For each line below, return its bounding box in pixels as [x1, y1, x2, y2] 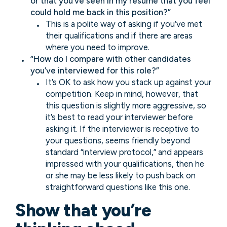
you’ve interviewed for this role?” [30, 65, 159, 75]
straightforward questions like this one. [46, 181, 190, 192]
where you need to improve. [46, 42, 149, 52]
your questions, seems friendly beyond [46, 135, 190, 145]
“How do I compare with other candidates [30, 53, 191, 64]
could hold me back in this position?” [30, 7, 171, 17]
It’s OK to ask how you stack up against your [46, 77, 211, 87]
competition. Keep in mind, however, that [46, 88, 198, 99]
